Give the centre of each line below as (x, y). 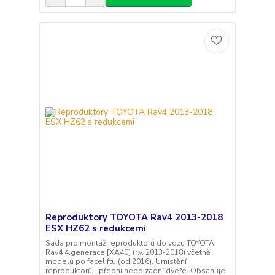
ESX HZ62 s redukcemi (95, 228)
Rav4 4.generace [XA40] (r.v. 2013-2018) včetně (128, 252)
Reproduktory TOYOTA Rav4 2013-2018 (134, 217)
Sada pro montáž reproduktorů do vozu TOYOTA (130, 243)
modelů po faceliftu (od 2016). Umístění (116, 261)
